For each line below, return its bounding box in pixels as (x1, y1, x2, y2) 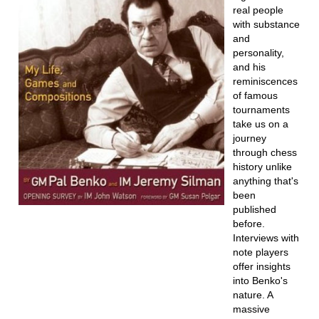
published (232, 204, 276, 215)
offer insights (232, 261, 291, 272)
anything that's (232, 175, 298, 187)
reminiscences (232, 75, 298, 87)
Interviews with (232, 232, 299, 244)
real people (232, 4, 283, 16)
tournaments (232, 104, 290, 115)
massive (232, 303, 270, 315)
